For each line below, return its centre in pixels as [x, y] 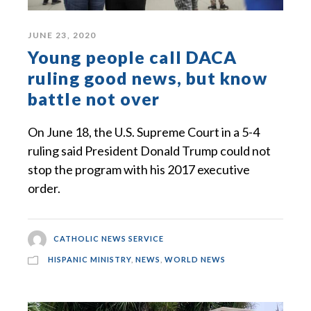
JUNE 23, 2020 [62, 35]
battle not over [94, 98]
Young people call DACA [133, 57]
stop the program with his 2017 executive [139, 169]
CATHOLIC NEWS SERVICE [108, 238]
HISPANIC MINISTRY [90, 260]
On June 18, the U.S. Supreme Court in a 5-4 [144, 132]
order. [44, 188]
